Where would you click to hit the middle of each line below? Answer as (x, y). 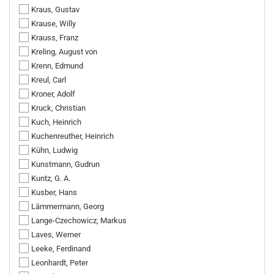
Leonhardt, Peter (60, 263)
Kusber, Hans (54, 192)
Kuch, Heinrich (56, 122)
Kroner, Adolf (53, 94)
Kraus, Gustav (55, 9)
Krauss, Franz (55, 38)
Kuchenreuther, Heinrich (72, 136)
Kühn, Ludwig (54, 150)
